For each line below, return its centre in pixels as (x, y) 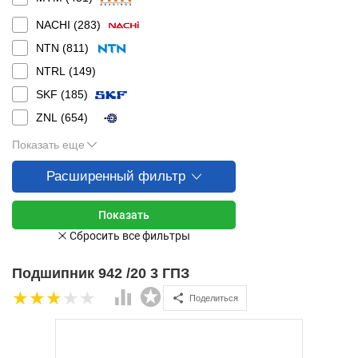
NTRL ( (54, 71)
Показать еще (48, 145)
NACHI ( (57, 25)
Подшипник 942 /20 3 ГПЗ (101, 273)
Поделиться (214, 298)
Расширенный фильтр (116, 176)
